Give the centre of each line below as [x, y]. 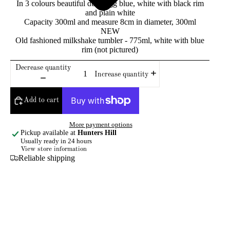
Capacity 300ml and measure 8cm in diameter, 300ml [110, 22]
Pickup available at [49, 133]
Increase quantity [122, 75]
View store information [54, 149]
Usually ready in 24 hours [56, 141]
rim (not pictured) [110, 49]
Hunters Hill [97, 133]
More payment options [101, 125]
